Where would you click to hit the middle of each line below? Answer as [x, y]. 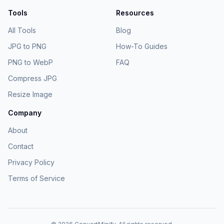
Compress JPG [32, 78]
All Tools [22, 30]
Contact [21, 146]
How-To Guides [142, 46]
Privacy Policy [31, 162]
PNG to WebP [30, 62]
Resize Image [30, 94]
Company [25, 113]
